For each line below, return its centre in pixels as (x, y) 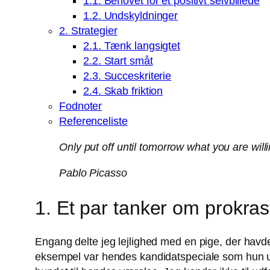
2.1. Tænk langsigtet (132, 46)
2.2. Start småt (118, 61)
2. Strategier (88, 31)
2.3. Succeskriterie (127, 76)
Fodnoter (81, 106)
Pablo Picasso (93, 173)
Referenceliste (93, 121)
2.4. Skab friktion (123, 91)
